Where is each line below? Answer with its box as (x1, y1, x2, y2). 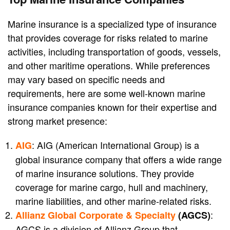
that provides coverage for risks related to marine (8, 31, 208, 45)
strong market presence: (8, 114, 107, 128)
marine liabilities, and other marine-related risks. (15, 194, 212, 208)
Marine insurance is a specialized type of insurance (8, 17, 217, 31)
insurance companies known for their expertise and (8, 100, 217, 114)
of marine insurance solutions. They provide (15, 166, 194, 180)
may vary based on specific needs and (8, 72, 165, 86)
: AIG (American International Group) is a (32, 138, 199, 152)
